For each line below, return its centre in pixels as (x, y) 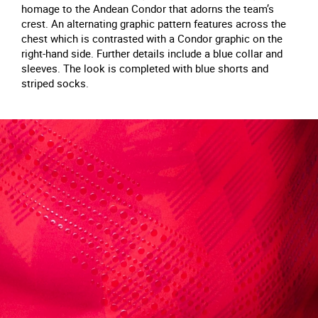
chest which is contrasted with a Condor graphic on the (152, 38)
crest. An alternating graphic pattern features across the (154, 23)
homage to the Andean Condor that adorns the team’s (148, 9)
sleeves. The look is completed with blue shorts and (145, 68)
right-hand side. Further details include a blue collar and (152, 53)
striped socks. (55, 83)
